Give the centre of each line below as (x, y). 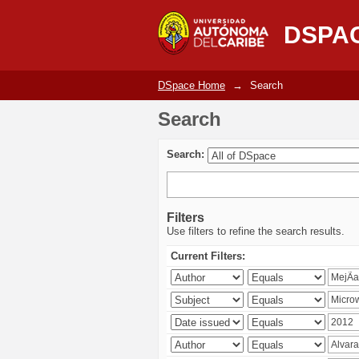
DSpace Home (192, 85)
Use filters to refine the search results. (256, 231)
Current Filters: (208, 256)
